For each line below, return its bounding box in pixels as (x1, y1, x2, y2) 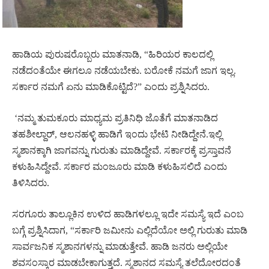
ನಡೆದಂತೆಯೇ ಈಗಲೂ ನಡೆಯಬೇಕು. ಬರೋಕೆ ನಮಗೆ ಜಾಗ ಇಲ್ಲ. (12, 65, 236, 76)
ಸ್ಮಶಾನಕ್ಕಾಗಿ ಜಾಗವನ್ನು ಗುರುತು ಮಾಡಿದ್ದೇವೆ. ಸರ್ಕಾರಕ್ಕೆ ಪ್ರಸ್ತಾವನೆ (12, 145, 231, 156)
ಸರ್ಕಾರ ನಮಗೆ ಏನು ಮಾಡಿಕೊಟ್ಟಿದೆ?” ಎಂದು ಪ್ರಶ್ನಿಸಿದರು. (12, 82, 210, 92)
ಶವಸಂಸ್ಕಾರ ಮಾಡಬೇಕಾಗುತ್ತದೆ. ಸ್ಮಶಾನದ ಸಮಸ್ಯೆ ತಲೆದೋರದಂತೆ (12, 257, 241, 268)
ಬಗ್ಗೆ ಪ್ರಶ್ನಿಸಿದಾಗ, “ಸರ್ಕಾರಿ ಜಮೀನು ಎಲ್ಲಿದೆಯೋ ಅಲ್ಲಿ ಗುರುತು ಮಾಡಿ (12, 225, 247, 235)
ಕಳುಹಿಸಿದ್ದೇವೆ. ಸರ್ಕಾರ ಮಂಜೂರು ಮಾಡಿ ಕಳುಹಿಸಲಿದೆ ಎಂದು (12, 161, 227, 172)
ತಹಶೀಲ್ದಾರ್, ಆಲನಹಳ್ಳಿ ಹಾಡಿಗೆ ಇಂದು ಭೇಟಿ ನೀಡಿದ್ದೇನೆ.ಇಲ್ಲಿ (12, 128, 222, 139)
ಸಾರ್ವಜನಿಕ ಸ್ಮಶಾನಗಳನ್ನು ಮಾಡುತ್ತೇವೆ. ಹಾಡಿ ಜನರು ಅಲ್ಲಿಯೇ (12, 241, 228, 252)
